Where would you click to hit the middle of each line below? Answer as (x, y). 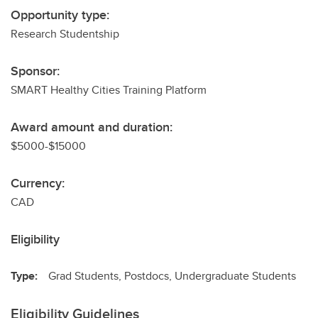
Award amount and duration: (92, 127)
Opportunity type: (60, 15)
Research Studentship (65, 34)
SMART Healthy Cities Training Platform (109, 90)
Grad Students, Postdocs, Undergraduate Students (172, 276)
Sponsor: (35, 71)
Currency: (38, 183)
